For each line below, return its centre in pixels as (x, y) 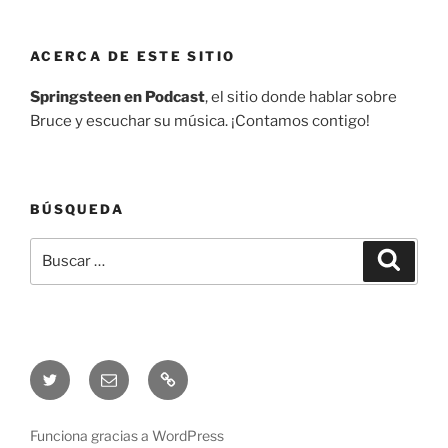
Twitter (67, 371)
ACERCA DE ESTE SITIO (133, 56)
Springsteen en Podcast (117, 96)
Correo (126, 371)
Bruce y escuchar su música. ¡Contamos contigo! (200, 120)
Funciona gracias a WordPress (127, 435)
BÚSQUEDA (77, 209)
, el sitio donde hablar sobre (301, 96)
